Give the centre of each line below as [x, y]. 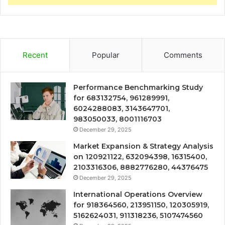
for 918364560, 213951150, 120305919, [141, 205]
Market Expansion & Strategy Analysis [143, 146]
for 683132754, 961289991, [121, 98]
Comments [183, 55]
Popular [105, 55]
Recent [35, 55]
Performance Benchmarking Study [138, 88]
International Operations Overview [138, 195]
